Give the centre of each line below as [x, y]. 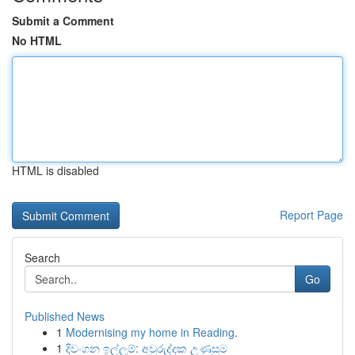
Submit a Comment [63, 21]
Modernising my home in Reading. [152, 332]
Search [42, 258]
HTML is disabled [55, 170]
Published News [65, 316]
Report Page [311, 215]
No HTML [37, 40]
